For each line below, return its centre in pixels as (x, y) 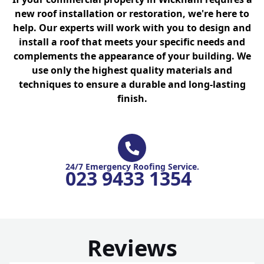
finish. (132, 99)
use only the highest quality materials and (132, 70)
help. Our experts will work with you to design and (132, 28)
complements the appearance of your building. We (132, 56)
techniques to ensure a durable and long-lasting (132, 85)
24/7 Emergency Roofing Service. (132, 167)
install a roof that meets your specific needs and (132, 42)
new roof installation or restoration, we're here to (132, 14)
